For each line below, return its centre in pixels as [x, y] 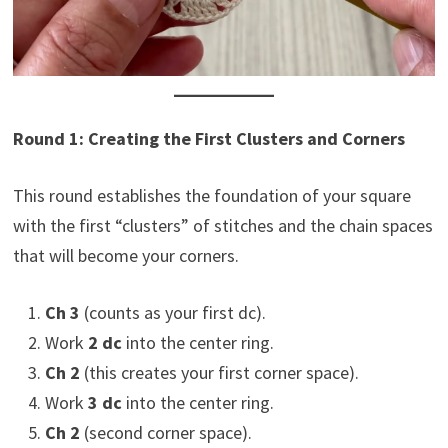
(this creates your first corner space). [219, 372]
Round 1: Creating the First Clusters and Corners [208, 138]
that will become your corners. [125, 255]
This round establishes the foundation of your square [211, 195]
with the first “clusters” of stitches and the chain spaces [222, 225]
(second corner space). [165, 432]
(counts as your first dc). [172, 312]
